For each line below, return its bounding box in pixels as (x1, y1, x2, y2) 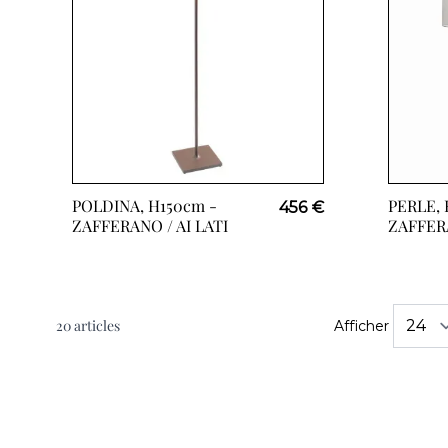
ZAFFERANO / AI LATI (72, 215, 228, 236)
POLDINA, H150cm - (72, 195, 217, 216)
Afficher (333, 317, 389, 335)
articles (71, 316, 120, 335)
